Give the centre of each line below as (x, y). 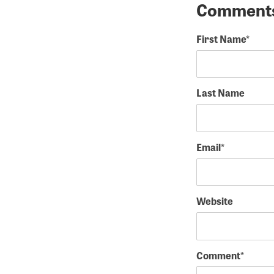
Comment (218, 255)
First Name (221, 39)
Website (214, 201)
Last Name (220, 93)
